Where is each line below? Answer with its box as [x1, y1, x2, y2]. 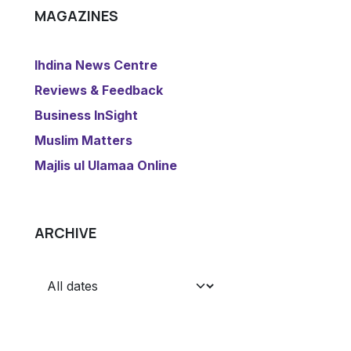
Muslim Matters [34, 132, 132, 149]
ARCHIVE [34, 223, 96, 243]
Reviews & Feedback [34, 82, 163, 99]
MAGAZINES [34, 6, 118, 26]
